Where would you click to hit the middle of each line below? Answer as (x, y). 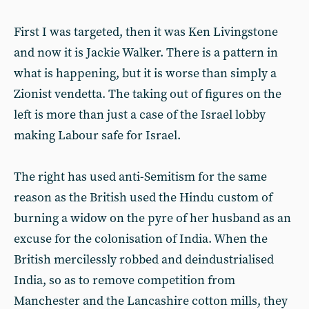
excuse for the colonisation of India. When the (141, 239)
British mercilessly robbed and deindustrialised (144, 260)
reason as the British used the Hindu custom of (143, 198)
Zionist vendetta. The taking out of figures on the (148, 94)
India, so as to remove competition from (124, 280)
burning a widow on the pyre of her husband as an (152, 218)
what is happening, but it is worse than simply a (145, 73)
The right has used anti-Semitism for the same (140, 177)
